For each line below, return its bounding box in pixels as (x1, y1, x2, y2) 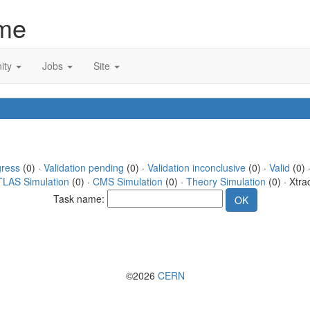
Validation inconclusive (147, 161, 246, 174)
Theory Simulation (185, 174, 266, 188)
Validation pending (43, 161, 124, 174)
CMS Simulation (92, 174, 163, 188)
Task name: (53, 191, 107, 206)
